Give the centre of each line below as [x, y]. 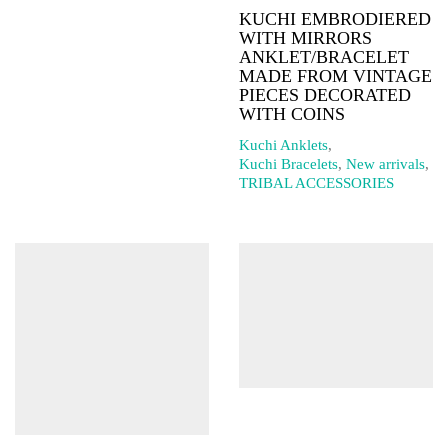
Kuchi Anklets [283, 144]
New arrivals [385, 163]
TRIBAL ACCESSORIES [316, 182]
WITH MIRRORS [305, 38]
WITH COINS [292, 114]
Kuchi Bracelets [288, 163]
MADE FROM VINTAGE [335, 76]
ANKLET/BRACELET [324, 57]
